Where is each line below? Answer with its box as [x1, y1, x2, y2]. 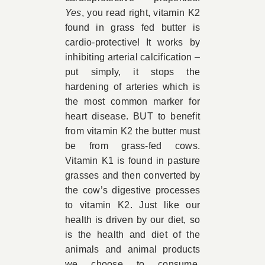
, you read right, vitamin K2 [81, 8, 201, 18]
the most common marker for [64, 96, 201, 107]
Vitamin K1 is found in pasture [64, 156, 201, 166]
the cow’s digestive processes [64, 185, 201, 196]
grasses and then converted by [64, 170, 201, 181]
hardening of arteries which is [64, 82, 201, 92]
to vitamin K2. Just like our [64, 200, 201, 211]
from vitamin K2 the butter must [64, 126, 201, 137]
